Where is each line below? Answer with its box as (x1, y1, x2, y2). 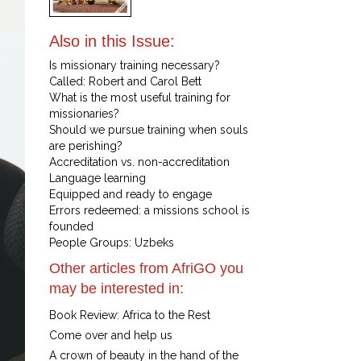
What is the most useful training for (49, 91, 230, 105)
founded (49, 220, 93, 234)
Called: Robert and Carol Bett (49, 75, 201, 89)
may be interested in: (49, 280, 184, 297)
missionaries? (49, 107, 119, 121)
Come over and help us (49, 329, 172, 342)
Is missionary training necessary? (49, 59, 220, 73)
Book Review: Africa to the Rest (49, 309, 210, 322)
